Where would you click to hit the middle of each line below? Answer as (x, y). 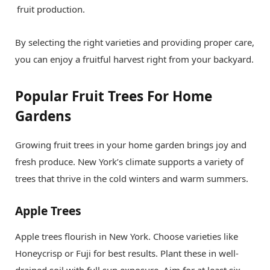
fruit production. (51, 9)
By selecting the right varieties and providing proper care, (135, 42)
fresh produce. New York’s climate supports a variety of (129, 161)
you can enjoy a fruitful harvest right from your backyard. (134, 59)
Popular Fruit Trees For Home (114, 96)
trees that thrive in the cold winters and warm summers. (132, 178)
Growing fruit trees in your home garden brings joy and (131, 144)
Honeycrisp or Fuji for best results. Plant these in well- (127, 253)
